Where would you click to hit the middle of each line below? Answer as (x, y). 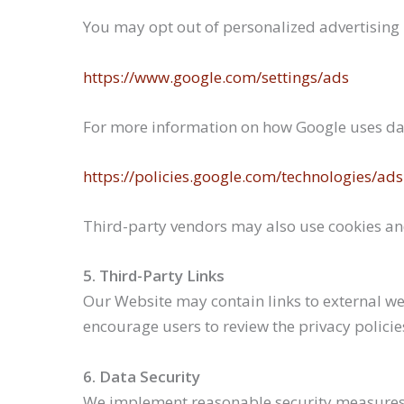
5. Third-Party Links (154, 276)
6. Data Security (142, 376)
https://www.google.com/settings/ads (216, 77)
